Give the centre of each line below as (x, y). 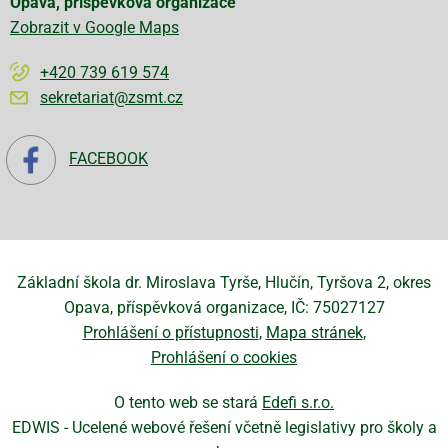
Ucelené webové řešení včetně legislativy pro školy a (254, 427)
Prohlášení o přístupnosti (170, 332)
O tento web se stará (188, 402)
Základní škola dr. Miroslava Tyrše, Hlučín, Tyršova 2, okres (224, 282)
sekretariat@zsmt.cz (111, 97)
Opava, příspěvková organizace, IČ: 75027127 (224, 307)
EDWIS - (41, 427)
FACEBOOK (108, 159)
